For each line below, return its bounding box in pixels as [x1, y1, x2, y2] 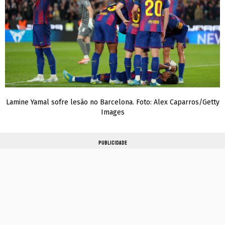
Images [100, 108, 125, 117]
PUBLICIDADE [98, 140, 127, 147]
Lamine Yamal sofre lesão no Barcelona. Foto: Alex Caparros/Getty [6, 98, 219, 107]
